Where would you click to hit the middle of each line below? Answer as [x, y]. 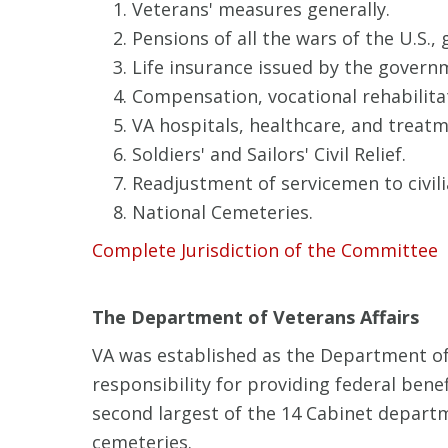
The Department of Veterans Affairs [255, 317]
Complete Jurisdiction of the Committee [265, 250]
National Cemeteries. [222, 212]
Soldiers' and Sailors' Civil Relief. [269, 154]
